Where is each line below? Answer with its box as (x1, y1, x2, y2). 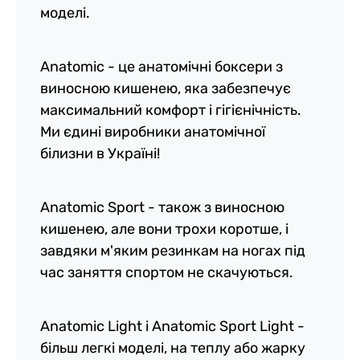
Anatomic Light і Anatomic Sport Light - (40, 317, 305, 335)
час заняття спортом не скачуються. (40, 264, 293, 281)
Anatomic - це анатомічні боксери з (40, 58, 283, 76)
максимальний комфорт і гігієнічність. (40, 101, 301, 119)
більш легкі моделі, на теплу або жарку (40, 339, 305, 357)
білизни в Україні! (40, 145, 160, 162)
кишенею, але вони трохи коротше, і (40, 220, 288, 238)
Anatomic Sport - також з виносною (40, 198, 284, 216)
